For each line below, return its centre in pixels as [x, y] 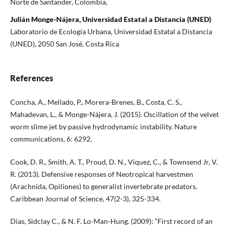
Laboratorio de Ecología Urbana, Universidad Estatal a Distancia [111, 32]
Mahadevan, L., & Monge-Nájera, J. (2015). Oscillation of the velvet [114, 114]
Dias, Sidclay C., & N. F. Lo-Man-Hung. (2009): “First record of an [111, 221]
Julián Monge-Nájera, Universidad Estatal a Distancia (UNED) [110, 19]
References [31, 78]
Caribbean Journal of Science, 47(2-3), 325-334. [85, 198]
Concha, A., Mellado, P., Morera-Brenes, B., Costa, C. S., [96, 102]
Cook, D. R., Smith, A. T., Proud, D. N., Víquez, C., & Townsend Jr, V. [114, 162]
